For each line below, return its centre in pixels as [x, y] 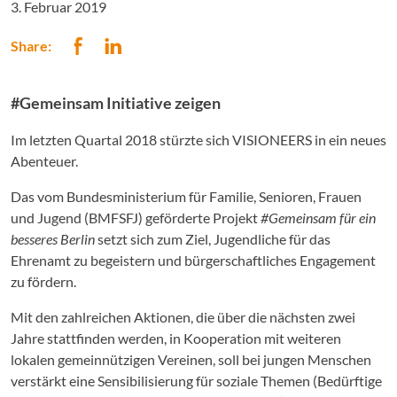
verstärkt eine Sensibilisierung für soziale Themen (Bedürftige [196, 381]
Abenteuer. [44, 161]
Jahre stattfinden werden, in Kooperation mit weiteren [176, 338]
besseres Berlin [54, 239]
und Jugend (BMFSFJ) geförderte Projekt [136, 218]
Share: [31, 46]
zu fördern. [43, 281]
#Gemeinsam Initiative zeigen [116, 103]
